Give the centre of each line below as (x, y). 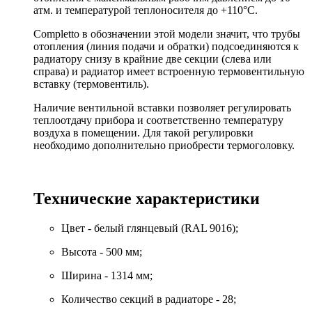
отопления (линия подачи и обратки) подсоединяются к (166, 47)
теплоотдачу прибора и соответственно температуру (158, 120)
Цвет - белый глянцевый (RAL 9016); (150, 228)
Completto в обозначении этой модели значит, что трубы (167, 34)
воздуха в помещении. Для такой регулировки (143, 133)
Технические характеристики (147, 199)
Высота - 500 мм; (102, 252)
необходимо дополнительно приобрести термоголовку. (164, 146)
